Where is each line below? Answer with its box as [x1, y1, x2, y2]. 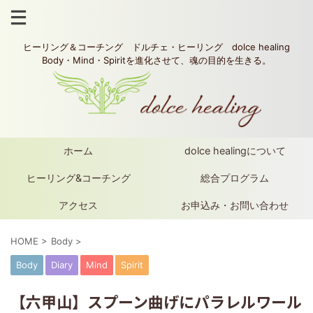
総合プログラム [201, 172, 269, 184]
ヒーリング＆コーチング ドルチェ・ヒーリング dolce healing [23, 41, 290, 52]
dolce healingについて [184, 145, 286, 157]
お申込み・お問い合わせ [181, 199, 289, 212]
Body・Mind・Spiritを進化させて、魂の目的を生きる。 [42, 54, 271, 66]
